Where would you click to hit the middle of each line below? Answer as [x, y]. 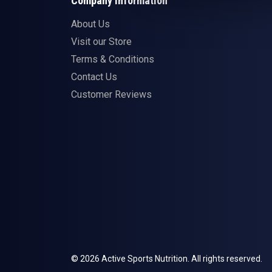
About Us [90, 24]
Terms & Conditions [113, 59]
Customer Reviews [111, 95]
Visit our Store [101, 42]
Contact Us [94, 77]
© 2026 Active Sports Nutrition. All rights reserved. [167, 259]
